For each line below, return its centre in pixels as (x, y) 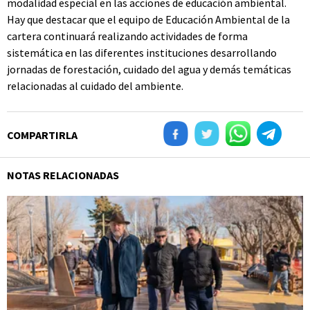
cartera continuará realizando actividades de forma (127, 36)
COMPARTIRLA (42, 135)
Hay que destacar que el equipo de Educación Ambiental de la (148, 19)
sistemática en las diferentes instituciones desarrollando (142, 53)
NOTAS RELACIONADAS (63, 175)
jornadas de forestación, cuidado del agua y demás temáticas (149, 69)
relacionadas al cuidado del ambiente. (95, 86)
